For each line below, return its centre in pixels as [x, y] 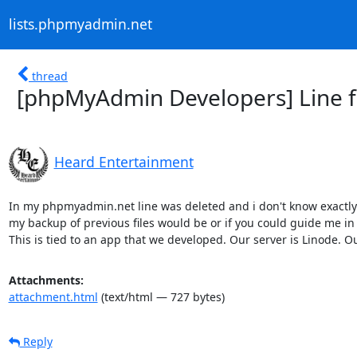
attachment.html [53, 296]
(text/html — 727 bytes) [161, 296]
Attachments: [46, 280]
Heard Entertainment [124, 161]
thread [50, 76]
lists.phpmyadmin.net [80, 24]
